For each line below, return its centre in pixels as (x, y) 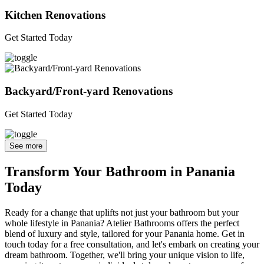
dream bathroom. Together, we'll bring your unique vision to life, (125, 255)
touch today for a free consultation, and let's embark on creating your (132, 244)
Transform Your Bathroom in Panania (120, 171)
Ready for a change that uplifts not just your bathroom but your (122, 212)
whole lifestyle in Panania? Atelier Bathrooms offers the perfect (122, 223)
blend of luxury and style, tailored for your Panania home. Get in (125, 233)
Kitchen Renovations (55, 15)
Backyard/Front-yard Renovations (89, 91)
